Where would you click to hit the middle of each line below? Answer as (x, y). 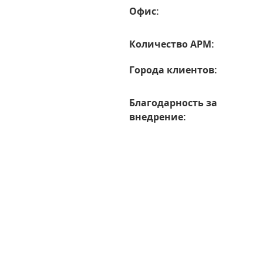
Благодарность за (173, 103)
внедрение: (158, 117)
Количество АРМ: (172, 44)
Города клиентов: (173, 70)
